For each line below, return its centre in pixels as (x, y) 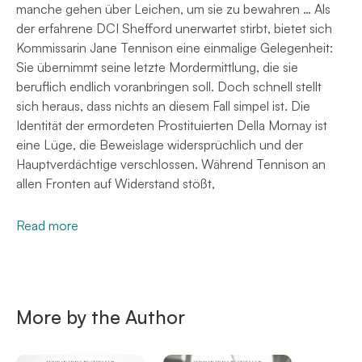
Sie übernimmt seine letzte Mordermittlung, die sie (157, 67)
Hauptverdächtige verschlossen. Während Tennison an (171, 164)
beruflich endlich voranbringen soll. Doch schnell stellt (169, 86)
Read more (47, 225)
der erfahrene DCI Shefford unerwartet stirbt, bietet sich (174, 28)
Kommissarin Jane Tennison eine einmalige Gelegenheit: (175, 47)
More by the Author (101, 317)
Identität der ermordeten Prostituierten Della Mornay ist (172, 125)
